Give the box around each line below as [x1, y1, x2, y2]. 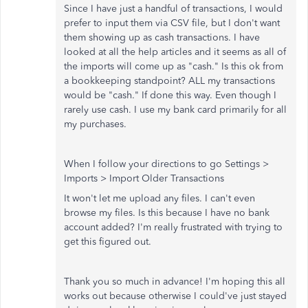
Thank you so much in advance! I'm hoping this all [64, 275, 285, 287]
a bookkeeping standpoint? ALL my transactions [64, 74, 275, 87]
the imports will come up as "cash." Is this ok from [64, 60, 283, 72]
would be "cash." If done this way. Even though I [64, 89, 276, 101]
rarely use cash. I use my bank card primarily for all [64, 103, 287, 115]
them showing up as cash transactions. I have [64, 31, 260, 43]
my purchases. [64, 118, 126, 130]
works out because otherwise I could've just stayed [64, 289, 287, 302]
